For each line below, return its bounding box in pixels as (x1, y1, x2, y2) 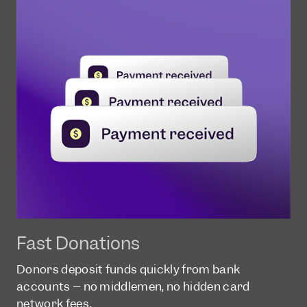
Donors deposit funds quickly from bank (16, 261, 241, 277)
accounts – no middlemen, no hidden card (16, 278, 250, 294)
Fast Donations (16, 231, 140, 255)
